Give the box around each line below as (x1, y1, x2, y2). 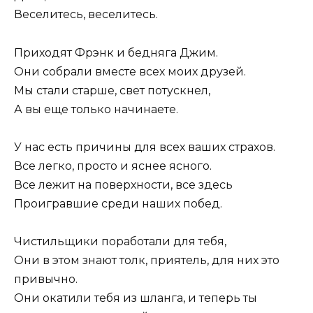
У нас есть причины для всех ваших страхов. (14, 140, 275, 154)
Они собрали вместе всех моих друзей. (14, 64, 246, 78)
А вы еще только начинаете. (14, 102, 178, 116)
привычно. (14, 272, 78, 286)
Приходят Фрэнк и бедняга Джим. (14, 45, 218, 59)
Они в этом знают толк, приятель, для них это (14, 253, 279, 267)
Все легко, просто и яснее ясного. (14, 159, 212, 173)
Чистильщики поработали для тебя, (14, 234, 226, 248)
